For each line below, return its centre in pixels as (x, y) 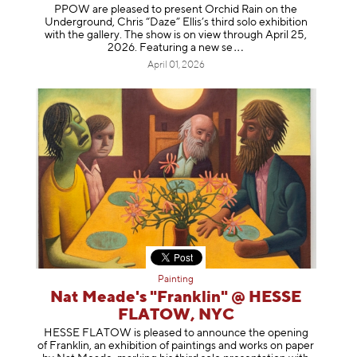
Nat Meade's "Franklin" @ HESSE (176, 298)
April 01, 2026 (176, 65)
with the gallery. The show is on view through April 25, (176, 35)
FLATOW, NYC (176, 316)
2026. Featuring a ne (159, 47)
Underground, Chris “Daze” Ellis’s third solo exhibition (176, 22)
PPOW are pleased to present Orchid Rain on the (176, 9)
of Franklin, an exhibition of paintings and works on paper (176, 345)
